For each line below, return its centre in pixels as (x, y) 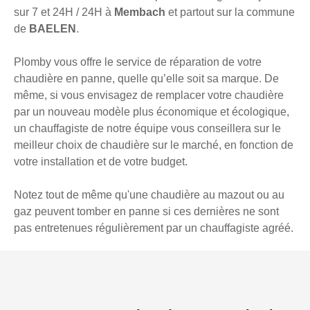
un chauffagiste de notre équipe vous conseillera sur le (147, 129)
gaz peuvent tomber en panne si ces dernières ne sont (146, 212)
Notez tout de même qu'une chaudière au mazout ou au (149, 195)
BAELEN (53, 29)
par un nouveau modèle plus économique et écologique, (152, 112)
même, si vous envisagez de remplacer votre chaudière (149, 95)
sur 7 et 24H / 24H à (64, 12)
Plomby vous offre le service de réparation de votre (138, 62)
